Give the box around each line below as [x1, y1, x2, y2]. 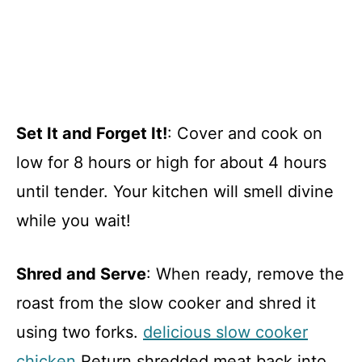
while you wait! [16, 210, 131, 230]
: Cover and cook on [167, 123, 322, 143]
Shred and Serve [16, 263, 146, 284]
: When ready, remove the [146, 263, 344, 284]
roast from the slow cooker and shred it [16, 293, 316, 313]
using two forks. [16, 322, 143, 342]
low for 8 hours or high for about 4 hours [16, 152, 326, 172]
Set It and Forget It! [16, 123, 167, 143]
